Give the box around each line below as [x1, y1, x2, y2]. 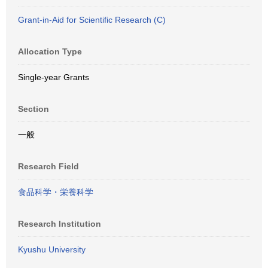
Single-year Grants [18, 72, 89, 82]
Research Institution [18, 219, 101, 229]
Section [18, 104, 49, 114]
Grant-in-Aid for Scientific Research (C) [18, 15, 166, 25]
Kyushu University [18, 245, 86, 254]
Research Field [18, 162, 79, 171]
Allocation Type [18, 47, 82, 56]
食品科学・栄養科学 [18, 187, 93, 197]
